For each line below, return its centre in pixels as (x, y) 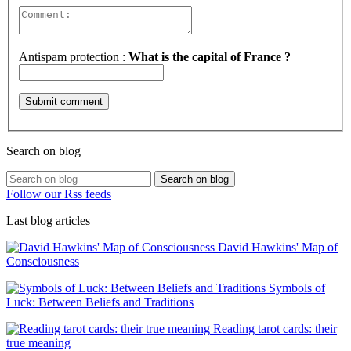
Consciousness (43, 261)
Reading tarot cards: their (273, 328)
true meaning (38, 342)
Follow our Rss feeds (59, 194)
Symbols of (295, 288)
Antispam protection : (74, 56)
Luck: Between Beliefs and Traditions (100, 302)
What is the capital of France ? (210, 56)
